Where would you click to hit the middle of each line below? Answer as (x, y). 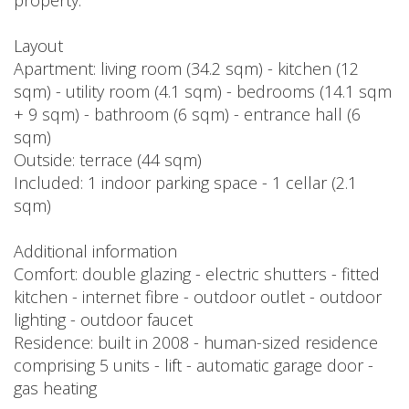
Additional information (95, 252)
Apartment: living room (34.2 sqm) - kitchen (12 (186, 69)
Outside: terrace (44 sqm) (108, 160)
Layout (38, 46)
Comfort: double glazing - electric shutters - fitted (197, 274)
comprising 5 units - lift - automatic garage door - (194, 366)
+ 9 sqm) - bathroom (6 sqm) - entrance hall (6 (187, 115)
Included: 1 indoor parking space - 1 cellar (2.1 (185, 183)
